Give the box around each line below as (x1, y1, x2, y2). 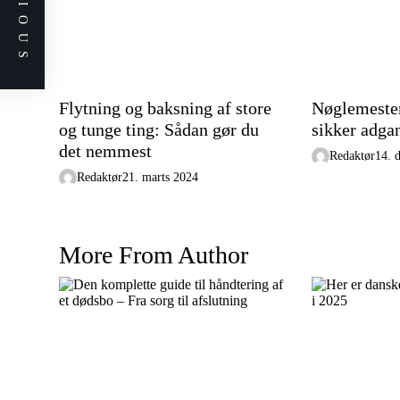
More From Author (59, 241, 248, 269)
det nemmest (59, 141, 152, 161)
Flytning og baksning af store (59, 98, 271, 118)
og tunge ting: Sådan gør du (59, 120, 259, 139)
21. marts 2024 (122, 171, 198, 184)
